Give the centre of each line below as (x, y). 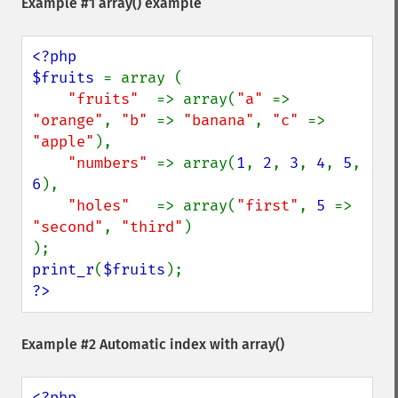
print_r (63, 270)
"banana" (219, 120)
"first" (267, 206)
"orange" (68, 120)
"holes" (112, 206)
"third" (152, 227)
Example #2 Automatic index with (131, 344)
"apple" (63, 142)
